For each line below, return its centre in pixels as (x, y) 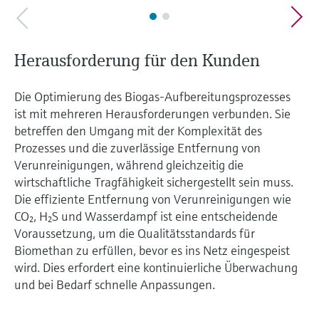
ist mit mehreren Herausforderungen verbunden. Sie (152, 114)
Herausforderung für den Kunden (137, 61)
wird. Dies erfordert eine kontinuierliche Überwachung (156, 268)
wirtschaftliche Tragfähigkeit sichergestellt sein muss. (154, 182)
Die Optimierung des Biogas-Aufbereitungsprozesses (152, 97)
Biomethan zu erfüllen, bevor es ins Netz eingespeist (152, 251)
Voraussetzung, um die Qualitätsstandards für (135, 234)
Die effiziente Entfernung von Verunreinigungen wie (153, 199)
